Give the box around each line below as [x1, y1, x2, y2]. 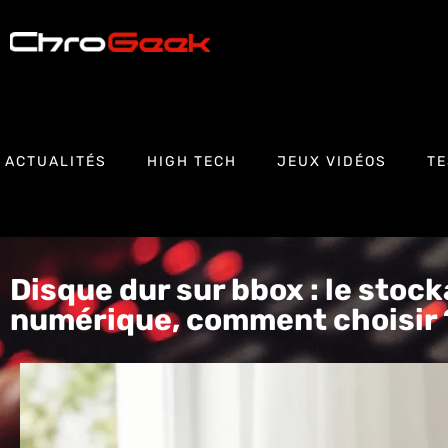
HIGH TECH [147, 152, 237, 170]
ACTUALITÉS [5, 152, 107, 170]
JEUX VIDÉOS [277, 152, 387, 170]
